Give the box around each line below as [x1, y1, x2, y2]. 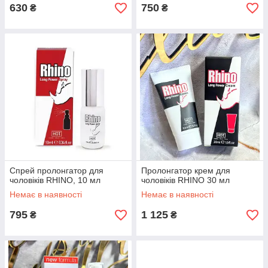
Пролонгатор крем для [141, 166, 230, 175]
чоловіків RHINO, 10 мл [10, 175, 100, 185]
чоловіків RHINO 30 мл [141, 175, 230, 185]
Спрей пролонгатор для [10, 166, 103, 175]
